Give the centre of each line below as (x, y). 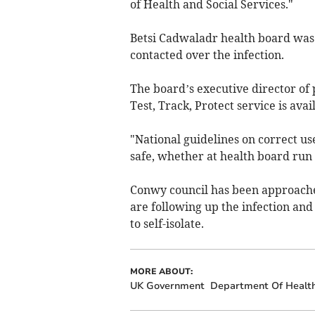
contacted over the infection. (207, 54)
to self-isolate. (167, 223)
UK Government (167, 285)
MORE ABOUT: (161, 271)
